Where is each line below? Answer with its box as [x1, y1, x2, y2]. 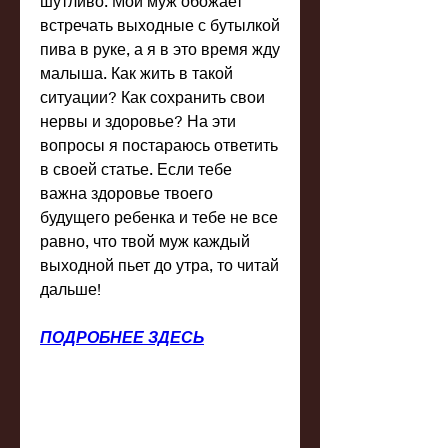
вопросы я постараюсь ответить [40, 135, 278, 155]
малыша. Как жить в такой [40, 63, 233, 83]
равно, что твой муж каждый [40, 231, 250, 251]
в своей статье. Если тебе [40, 159, 232, 179]
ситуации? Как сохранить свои [40, 87, 265, 107]
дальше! [40, 279, 101, 299]
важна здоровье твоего [40, 183, 213, 203]
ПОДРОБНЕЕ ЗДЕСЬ [40, 327, 204, 347]
